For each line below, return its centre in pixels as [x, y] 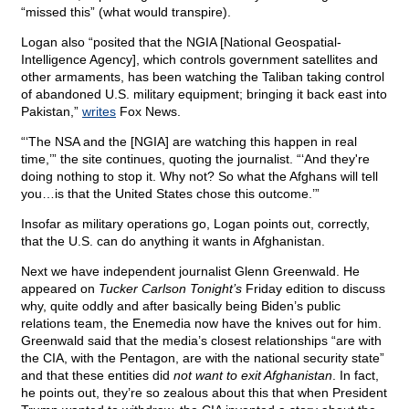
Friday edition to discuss [314, 289]
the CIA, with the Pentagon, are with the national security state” [203, 358]
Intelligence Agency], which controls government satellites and [199, 60]
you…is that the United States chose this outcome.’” [170, 194]
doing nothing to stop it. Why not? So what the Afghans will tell [199, 177]
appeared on [60, 289]
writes [99, 112]
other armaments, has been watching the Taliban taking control [203, 77]
